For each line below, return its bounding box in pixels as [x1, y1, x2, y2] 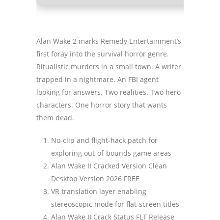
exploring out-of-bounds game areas [51, 148, 171, 158]
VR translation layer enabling [51, 187, 146, 196]
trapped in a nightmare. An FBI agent [36, 75, 159, 84]
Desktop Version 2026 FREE [51, 174, 139, 183]
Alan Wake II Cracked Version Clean [51, 161, 167, 170]
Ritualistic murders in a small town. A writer [36, 62, 181, 71]
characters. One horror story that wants [36, 100, 167, 110]
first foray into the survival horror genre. [36, 49, 169, 58]
